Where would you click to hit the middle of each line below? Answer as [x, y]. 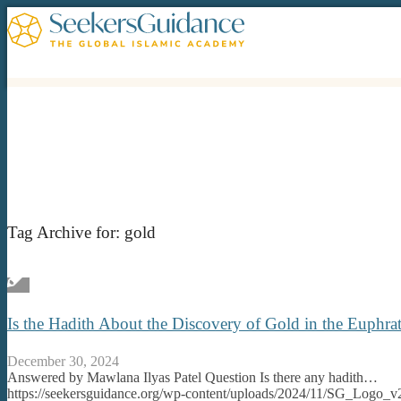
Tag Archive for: [66, 232]
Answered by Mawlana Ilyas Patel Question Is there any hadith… [192, 377]
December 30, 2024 [63, 361]
